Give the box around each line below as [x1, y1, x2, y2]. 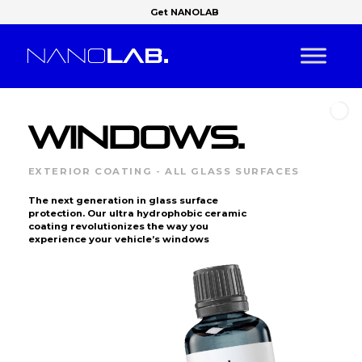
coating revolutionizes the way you [27, 221, 208, 233]
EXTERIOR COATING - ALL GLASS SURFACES [27, 166, 300, 177]
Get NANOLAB [150, 6, 220, 18]
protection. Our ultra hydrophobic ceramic [27, 208, 246, 220]
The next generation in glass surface [27, 195, 218, 207]
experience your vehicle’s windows [27, 234, 209, 246]
